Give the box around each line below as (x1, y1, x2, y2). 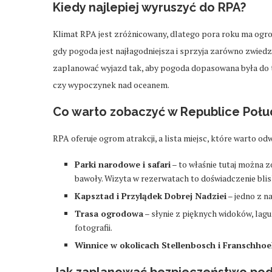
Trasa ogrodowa (75, 207, 143, 219)
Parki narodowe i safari (75, 158, 171, 170)
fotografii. (75, 221, 112, 233)
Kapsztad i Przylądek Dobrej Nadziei (75, 189, 226, 202)
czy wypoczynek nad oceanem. (53, 78, 169, 90)
